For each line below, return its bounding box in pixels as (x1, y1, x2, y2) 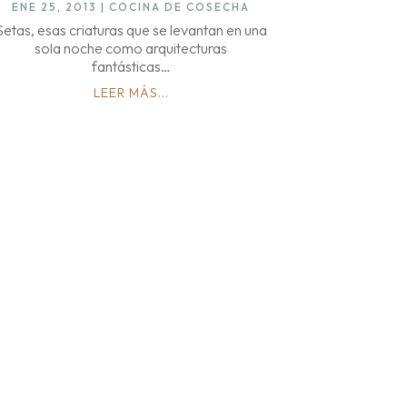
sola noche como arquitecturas (35, 38, 228, 57)
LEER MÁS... (93, 84, 169, 101)
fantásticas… (91, 56, 171, 75)
